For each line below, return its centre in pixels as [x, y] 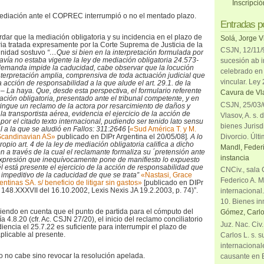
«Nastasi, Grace [166, 175]
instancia [235, 158]
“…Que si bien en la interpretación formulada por [125, 52]
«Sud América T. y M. [163, 129]
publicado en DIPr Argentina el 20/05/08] [121, 137]
